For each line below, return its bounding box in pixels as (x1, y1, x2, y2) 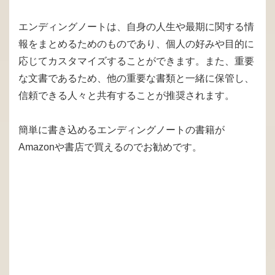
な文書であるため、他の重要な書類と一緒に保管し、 (18, 73, 254, 84)
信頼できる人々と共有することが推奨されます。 (18, 90, 234, 101)
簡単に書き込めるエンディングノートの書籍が (18, 125, 225, 136)
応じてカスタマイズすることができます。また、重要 (18, 56, 254, 67)
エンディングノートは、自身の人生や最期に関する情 (18, 21, 254, 33)
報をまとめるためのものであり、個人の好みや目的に (18, 39, 254, 50)
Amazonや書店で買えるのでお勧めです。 (18, 142, 202, 153)
